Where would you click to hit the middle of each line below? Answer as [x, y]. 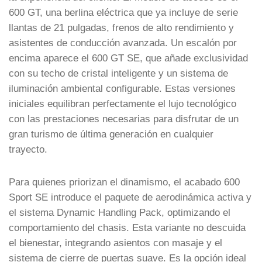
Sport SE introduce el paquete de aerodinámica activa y [130, 197]
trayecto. [28, 149]
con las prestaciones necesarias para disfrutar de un [124, 118]
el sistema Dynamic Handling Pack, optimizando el [120, 212]
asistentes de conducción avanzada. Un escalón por [123, 42]
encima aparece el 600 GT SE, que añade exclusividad [128, 58]
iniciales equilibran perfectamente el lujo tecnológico [123, 103]
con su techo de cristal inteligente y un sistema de [118, 73]
